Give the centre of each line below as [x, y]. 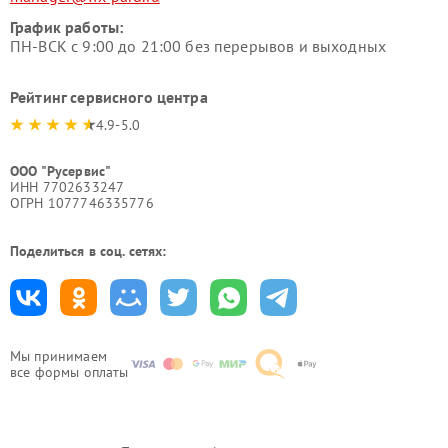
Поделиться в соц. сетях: [88, 251]
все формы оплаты [69, 372]
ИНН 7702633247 [67, 187]
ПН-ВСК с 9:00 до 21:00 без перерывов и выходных [198, 46]
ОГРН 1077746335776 [82, 203]
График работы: [67, 27]
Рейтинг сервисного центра [109, 97]
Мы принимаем [58, 356]
